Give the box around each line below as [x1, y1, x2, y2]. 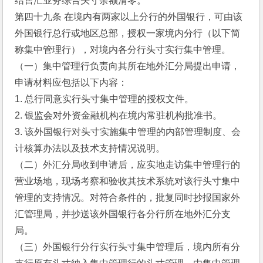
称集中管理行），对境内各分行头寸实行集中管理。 [15, 45, 231, 55]
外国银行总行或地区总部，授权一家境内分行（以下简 [15, 28, 241, 38]
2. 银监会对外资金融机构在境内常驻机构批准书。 [15, 110, 222, 120]
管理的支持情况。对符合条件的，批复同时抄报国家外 [15, 193, 241, 203]
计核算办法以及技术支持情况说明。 [15, 143, 166, 153]
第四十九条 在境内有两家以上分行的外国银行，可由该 [15, 12, 243, 22]
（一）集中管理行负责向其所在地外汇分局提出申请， [15, 61, 241, 71]
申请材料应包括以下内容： [15, 77, 128, 87]
